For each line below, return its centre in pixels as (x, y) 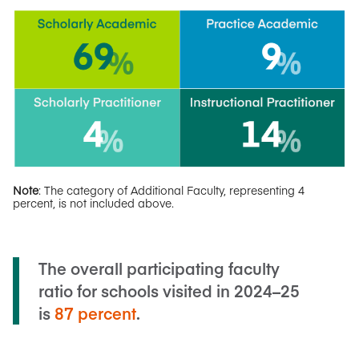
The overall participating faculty (159, 268)
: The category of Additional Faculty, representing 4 (171, 190)
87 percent (95, 313)
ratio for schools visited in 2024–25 (169, 290)
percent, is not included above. (93, 202)
